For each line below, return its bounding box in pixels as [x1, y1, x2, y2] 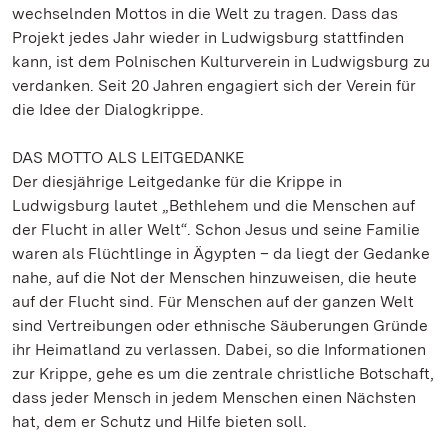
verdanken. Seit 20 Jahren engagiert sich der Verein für [12, 76, 416, 95]
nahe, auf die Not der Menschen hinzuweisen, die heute [12, 268, 417, 287]
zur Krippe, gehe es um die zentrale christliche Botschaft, [12, 364, 434, 383]
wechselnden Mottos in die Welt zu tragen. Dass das [12, 4, 398, 23]
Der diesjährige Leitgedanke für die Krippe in [12, 172, 342, 191]
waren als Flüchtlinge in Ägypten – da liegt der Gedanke [12, 244, 430, 263]
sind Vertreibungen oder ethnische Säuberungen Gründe [12, 316, 428, 335]
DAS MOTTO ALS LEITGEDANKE [12, 148, 244, 167]
